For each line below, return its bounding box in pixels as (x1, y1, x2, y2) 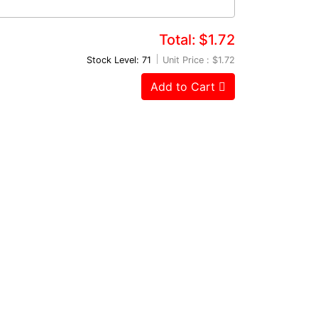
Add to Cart (150, 79, 219, 94)
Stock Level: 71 (87, 54, 151, 65)
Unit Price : (163, 54, 209, 65)
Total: (159, 31, 196, 48)
